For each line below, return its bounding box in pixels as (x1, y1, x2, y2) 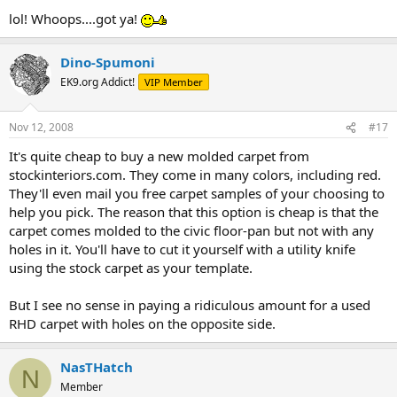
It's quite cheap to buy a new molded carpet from (9, 147, 309, 166)
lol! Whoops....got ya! (9, 9, 141, 27)
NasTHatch (60, 358, 133, 377)
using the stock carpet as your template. (9, 259, 253, 277)
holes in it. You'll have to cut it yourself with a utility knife (9, 240, 355, 259)
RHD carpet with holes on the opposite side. (9, 315, 276, 333)
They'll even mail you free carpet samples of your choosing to (9, 184, 385, 203)
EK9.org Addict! (60, 74, 135, 90)
